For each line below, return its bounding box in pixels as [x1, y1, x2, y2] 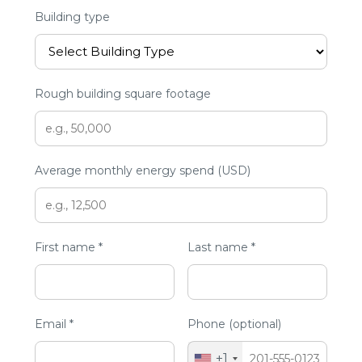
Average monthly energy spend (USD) [35, 162, 251, 178]
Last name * [187, 239, 255, 255]
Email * [35, 316, 74, 331]
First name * [35, 239, 103, 255]
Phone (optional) [187, 316, 281, 331]
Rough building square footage [35, 86, 212, 101]
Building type [35, 9, 111, 24]
